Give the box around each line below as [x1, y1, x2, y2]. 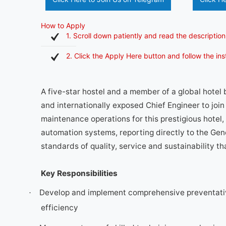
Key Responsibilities [40, 168, 118, 178]
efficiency [40, 203, 78, 212]
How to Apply [40, 21, 85, 30]
